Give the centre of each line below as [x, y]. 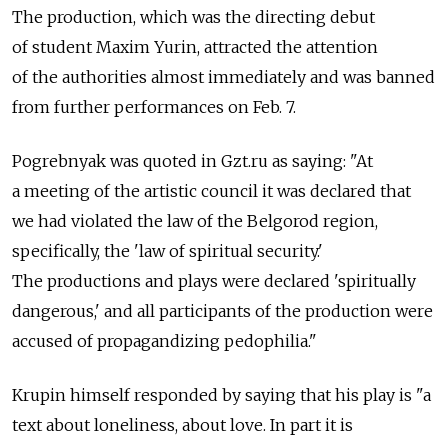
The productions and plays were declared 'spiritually [214, 280]
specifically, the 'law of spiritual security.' [167, 250]
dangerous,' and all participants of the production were [222, 310]
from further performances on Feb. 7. [154, 106]
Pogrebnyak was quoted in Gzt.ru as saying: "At [192, 160]
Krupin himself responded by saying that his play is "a [221, 394]
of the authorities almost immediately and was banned [223, 76]
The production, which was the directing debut [193, 16]
